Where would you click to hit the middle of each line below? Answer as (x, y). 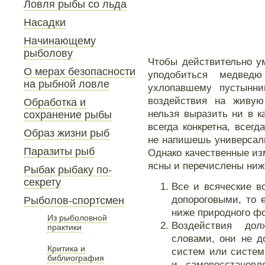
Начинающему (60, 41)
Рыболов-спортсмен (74, 201)
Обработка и (55, 102)
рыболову (48, 53)
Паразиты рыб (59, 151)
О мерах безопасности (80, 72)
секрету (42, 182)
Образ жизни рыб (67, 133)
